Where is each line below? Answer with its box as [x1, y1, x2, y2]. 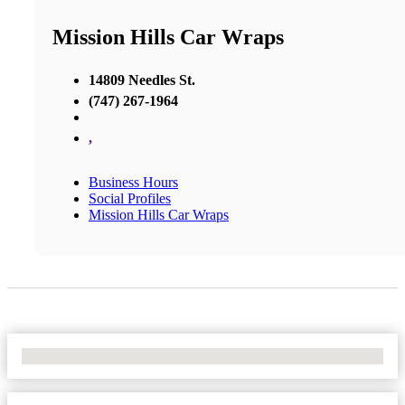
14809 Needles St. [89, 71, 195, 88]
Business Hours [89, 174, 178, 190]
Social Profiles [89, 190, 171, 206]
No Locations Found [22, 347, 140, 363]
